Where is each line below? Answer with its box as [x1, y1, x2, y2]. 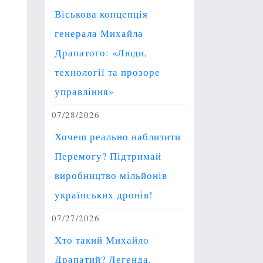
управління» [55, 85, 114, 99]
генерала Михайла [55, 27, 143, 41]
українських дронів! [55, 188, 153, 202]
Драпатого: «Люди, [55, 46, 147, 60]
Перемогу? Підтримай [55, 150, 161, 163]
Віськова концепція [55, 8, 148, 21]
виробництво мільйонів [55, 169, 167, 183]
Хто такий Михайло [55, 234, 149, 247]
